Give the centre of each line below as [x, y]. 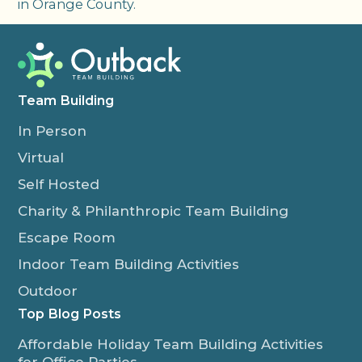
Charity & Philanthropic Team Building [154, 211]
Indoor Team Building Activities [129, 265]
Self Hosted [59, 185]
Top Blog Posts [70, 314]
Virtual [41, 158]
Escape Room [67, 238]
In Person [53, 131]
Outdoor [48, 291]
